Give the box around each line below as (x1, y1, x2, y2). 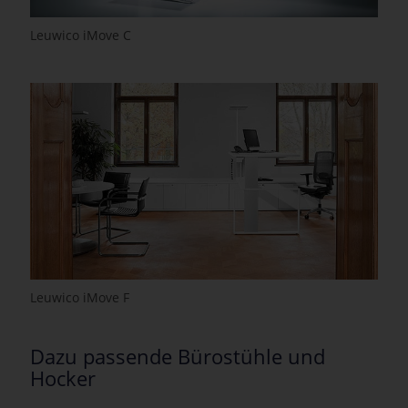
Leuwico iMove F (30, 288, 129, 306)
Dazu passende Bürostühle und (30, 342, 325, 370)
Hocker (30, 363, 96, 392)
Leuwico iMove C (30, 25, 131, 44)
